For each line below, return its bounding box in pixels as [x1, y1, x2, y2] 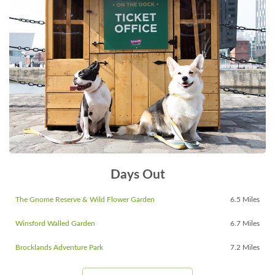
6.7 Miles [230, 220, 260, 228]
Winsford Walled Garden [15, 220, 95, 228]
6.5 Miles [230, 196, 260, 204]
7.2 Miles [230, 244, 260, 252]
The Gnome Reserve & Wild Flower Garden [15, 196, 155, 204]
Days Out [110, 168, 165, 182]
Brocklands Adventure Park [15, 244, 103, 252]
